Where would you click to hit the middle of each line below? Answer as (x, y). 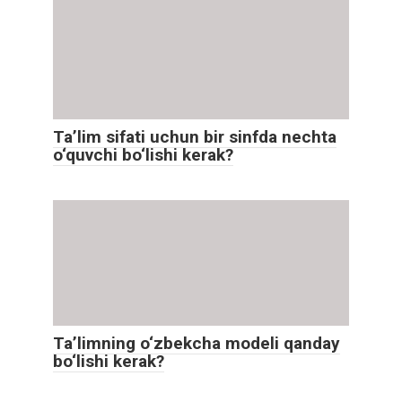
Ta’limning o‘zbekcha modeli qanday (197, 343)
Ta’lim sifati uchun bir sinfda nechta (195, 137)
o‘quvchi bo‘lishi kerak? (143, 155)
